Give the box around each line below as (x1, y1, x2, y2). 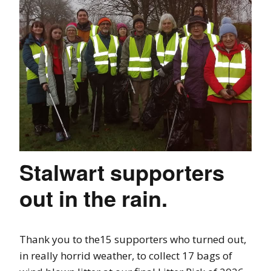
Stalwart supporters (19, 156, 224, 188)
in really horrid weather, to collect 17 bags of (19, 249, 232, 263)
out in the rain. (19, 182, 168, 214)
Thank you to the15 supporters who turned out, (19, 232, 246, 247)
